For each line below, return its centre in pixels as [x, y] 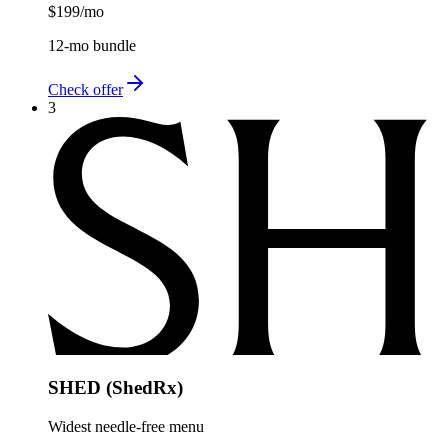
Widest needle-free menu [126, 426]
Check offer [85, 89]
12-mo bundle [92, 45]
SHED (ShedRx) [115, 388]
